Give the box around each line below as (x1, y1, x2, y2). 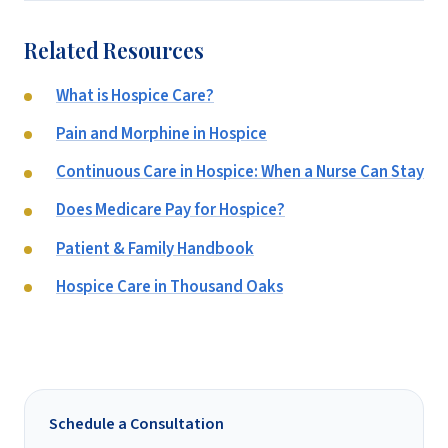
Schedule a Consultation (49, 412, 224, 435)
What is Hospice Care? (56, 83, 214, 108)
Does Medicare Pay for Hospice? (56, 198, 285, 223)
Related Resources (24, 35, 204, 64)
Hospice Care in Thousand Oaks (56, 274, 283, 299)
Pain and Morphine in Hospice (56, 121, 267, 146)
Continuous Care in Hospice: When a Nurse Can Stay (56, 160, 424, 185)
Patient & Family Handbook (56, 236, 254, 261)
